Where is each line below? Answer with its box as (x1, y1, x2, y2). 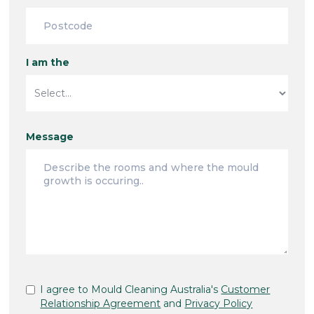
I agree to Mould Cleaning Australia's (40, 283, 221, 296)
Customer (221, 283, 271, 296)
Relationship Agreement (40, 297, 161, 310)
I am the (26, 56, 70, 69)
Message (26, 130, 74, 143)
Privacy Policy (184, 297, 253, 310)
